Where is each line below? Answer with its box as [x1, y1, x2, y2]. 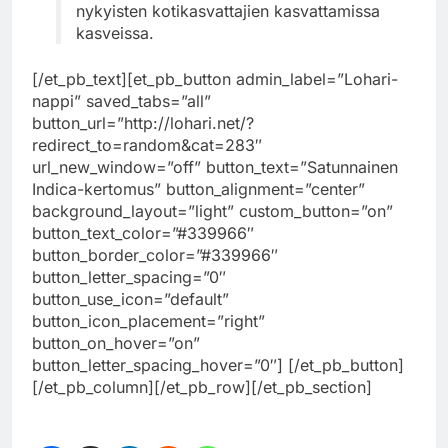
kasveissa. [76, 22, 154, 43]
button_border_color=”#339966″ [32, 244, 278, 265]
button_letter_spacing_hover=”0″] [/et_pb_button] [32, 354, 404, 375]
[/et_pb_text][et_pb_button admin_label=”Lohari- [32, 68, 398, 89]
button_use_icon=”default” [32, 288, 229, 309]
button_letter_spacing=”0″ [32, 266, 226, 287]
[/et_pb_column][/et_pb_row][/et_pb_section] [32, 376, 372, 397]
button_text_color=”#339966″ [32, 222, 254, 243]
